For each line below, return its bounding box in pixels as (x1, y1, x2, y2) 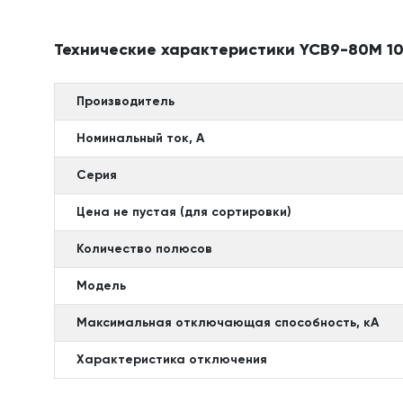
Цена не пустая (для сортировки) (76, 204, 291, 219)
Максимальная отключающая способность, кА (76, 315, 379, 330)
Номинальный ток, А (76, 130, 204, 146)
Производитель (76, 94, 175, 109)
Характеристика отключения (76, 352, 267, 367)
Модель (76, 278, 126, 293)
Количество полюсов (76, 241, 212, 256)
